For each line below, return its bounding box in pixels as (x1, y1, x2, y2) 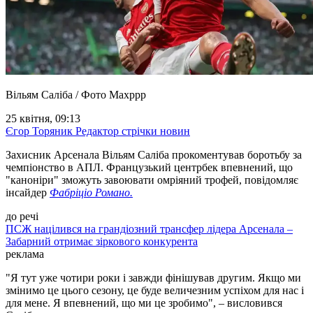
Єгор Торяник (6, 124, 73, 137)
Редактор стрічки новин (73, 124, 190, 137)
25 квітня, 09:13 (6, 112, 80, 124)
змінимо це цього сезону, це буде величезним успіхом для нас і (6, 284, 304, 296)
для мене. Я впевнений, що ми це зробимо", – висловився (6, 296, 282, 309)
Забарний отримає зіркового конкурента (6, 235, 198, 247)
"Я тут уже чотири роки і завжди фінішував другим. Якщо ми (6, 271, 301, 284)
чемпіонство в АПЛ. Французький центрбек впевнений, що (6, 161, 293, 173)
